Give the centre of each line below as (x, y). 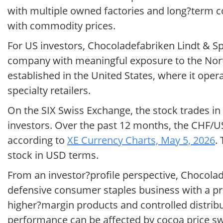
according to (37, 140)
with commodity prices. (61, 26)
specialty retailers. (49, 91)
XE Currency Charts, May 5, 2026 (141, 140)
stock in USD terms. (53, 155)
